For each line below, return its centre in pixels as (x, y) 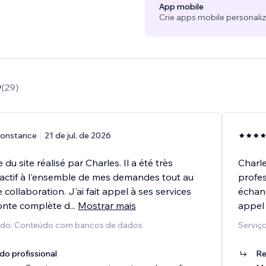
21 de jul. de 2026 (78, 136)
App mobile (181, 7)
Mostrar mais (107, 206)
